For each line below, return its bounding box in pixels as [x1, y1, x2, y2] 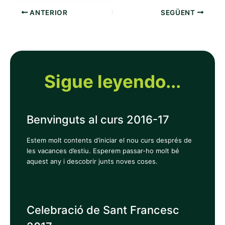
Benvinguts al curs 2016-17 [26, 113, 169, 127]
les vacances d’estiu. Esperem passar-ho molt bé [26, 147, 179, 155]
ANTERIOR [28, 8, 68, 17]
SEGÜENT [160, 8, 197, 17]
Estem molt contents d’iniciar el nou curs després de [26, 136, 192, 145]
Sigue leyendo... [44, 70, 181, 92]
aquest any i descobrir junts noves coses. [26, 157, 162, 166]
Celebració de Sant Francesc [26, 203, 179, 216]
